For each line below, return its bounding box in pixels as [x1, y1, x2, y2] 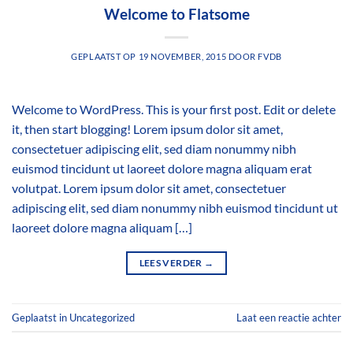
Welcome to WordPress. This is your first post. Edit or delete [12, 102, 336, 117]
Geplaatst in [12, 310, 69, 324]
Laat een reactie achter [236, 310, 341, 324]
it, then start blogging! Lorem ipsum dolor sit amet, [12, 121, 283, 137]
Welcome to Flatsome [103, 5, 250, 24]
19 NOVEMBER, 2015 [138, 51, 227, 62]
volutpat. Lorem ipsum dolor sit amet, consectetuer [12, 180, 286, 196]
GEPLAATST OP [71, 51, 139, 62]
